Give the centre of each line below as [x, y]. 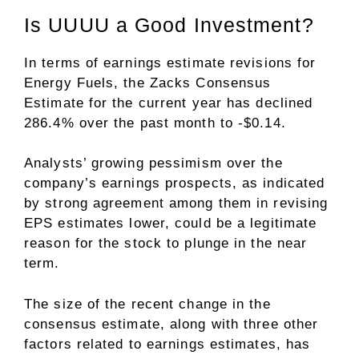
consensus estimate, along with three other [171, 324]
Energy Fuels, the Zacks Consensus [148, 83]
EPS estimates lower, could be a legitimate [171, 224]
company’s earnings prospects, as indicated [175, 184]
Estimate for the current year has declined [169, 103]
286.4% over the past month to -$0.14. [155, 123]
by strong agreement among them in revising [176, 204]
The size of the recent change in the [147, 304]
